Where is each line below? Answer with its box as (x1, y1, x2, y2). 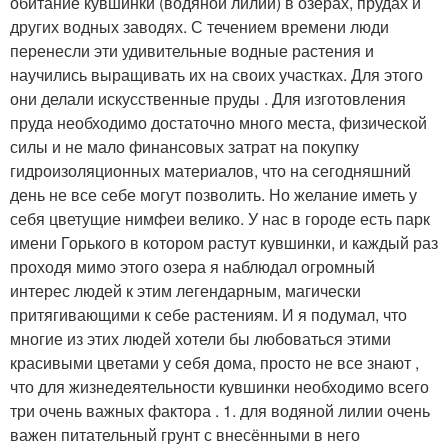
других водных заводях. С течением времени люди (10, 15, 389, 38)
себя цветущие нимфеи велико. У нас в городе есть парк (10, 207, 430, 230)
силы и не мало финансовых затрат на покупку (10, 135, 359, 158)
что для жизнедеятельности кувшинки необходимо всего (10, 375, 429, 398)
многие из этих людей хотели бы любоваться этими (10, 327, 391, 350)
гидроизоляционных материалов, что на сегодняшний (10, 159, 411, 182)
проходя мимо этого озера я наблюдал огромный (10, 255, 375, 278)
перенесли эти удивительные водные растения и (10, 39, 374, 62)
